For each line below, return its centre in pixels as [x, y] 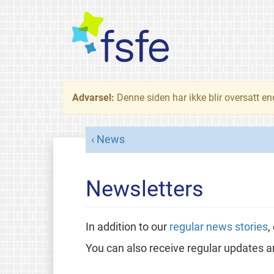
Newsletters [144, 189]
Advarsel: [94, 98]
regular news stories [218, 227]
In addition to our [127, 227]
